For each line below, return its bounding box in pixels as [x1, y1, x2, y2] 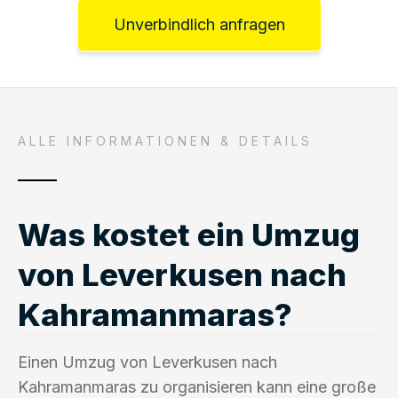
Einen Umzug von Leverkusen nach [18, 352, 277, 371]
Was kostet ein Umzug [18, 215, 360, 253]
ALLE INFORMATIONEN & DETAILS [18, 132, 313, 148]
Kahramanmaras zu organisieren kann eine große [18, 377, 376, 396]
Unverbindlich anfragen [113, 14, 285, 34]
